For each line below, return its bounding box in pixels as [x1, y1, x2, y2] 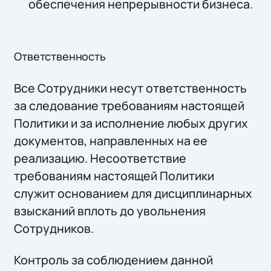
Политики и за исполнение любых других [14, 115, 249, 132]
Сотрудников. [14, 220, 94, 237]
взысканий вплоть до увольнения [14, 203, 206, 220]
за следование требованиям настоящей [14, 97, 245, 114]
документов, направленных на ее [14, 132, 208, 149]
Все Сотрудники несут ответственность [14, 80, 247, 97]
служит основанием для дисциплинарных [14, 185, 253, 202]
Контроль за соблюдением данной [14, 251, 214, 268]
